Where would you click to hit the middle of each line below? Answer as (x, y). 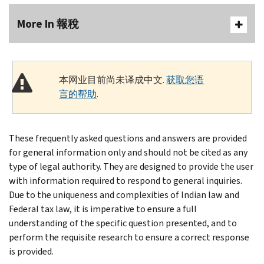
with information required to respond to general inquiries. (126, 180)
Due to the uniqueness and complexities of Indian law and (124, 194)
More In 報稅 (48, 24)
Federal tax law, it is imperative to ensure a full (103, 209)
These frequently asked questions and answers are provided (128, 138)
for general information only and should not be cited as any (128, 152)
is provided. (31, 251)
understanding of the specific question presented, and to (123, 223)
